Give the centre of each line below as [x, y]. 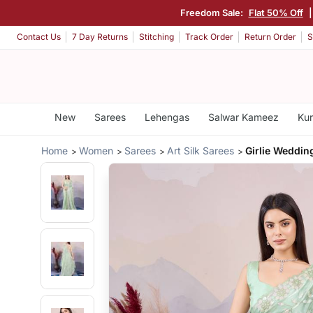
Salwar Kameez [243, 117]
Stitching [156, 37]
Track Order [209, 37]
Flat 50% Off [276, 12]
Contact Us [39, 37]
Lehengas [167, 117]
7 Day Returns [100, 37]
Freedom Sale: [212, 12]
